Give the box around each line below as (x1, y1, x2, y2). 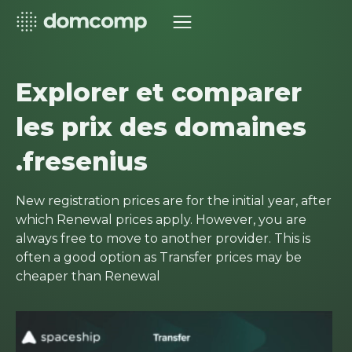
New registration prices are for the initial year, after (16, 193, 332, 208)
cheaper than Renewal (16, 269, 160, 284)
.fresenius (16, 146, 148, 177)
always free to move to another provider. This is (16, 231, 310, 246)
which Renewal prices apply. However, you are (16, 212, 306, 227)
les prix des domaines (16, 112, 306, 142)
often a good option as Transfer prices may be (16, 250, 302, 265)
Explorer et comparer (16, 77, 302, 108)
